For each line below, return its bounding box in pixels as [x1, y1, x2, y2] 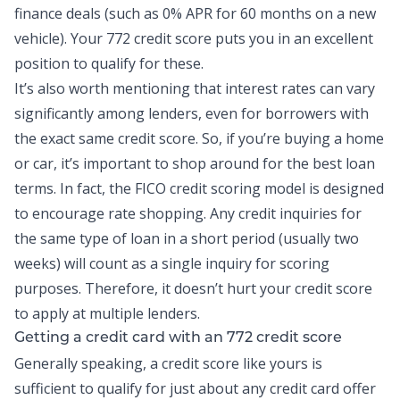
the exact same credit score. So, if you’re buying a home [14, 129, 384, 148]
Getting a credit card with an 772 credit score [14, 331, 342, 346]
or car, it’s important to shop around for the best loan [14, 154, 375, 173]
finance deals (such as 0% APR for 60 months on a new [14, 4, 376, 23]
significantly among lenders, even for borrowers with [14, 104, 369, 123]
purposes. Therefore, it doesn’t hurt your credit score [14, 279, 372, 298]
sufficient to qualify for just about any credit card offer [14, 379, 376, 398]
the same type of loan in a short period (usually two [14, 229, 359, 248]
